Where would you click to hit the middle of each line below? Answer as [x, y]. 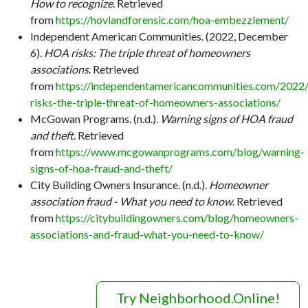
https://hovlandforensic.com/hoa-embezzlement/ [171, 19]
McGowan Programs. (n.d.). [95, 118]
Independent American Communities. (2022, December [159, 36]
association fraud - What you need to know [131, 201]
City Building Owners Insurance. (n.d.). [120, 184]
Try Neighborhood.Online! [198, 297]
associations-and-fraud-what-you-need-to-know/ [147, 234]
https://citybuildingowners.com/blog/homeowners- [176, 217]
